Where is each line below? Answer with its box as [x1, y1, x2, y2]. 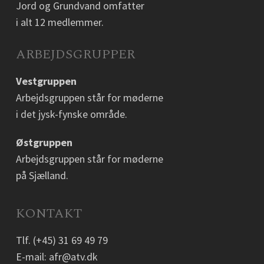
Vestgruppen [15, 74, 77, 88]
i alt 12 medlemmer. [15, 15, 104, 29]
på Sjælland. [15, 169, 68, 182]
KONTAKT [15, 204, 82, 223]
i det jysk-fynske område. [15, 107, 127, 121]
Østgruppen [15, 136, 72, 149]
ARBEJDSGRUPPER [15, 45, 135, 64]
